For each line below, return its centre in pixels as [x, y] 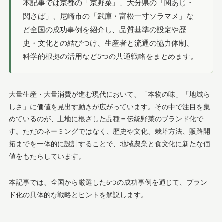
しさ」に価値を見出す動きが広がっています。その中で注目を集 [109, 107]
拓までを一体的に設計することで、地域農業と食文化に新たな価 [109, 144]
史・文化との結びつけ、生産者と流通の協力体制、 [108, 43]
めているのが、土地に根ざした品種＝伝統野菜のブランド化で [106, 119]
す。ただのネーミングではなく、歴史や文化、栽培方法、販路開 [109, 132]
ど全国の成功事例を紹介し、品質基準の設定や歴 [104, 30]
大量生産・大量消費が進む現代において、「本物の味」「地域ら [109, 94]
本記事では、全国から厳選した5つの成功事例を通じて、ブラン [108, 183]
